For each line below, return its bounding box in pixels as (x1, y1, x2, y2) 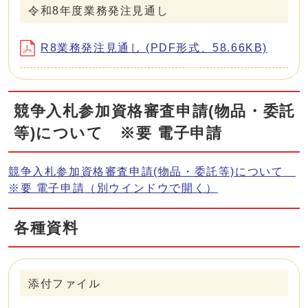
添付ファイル (28, 278, 101, 290)
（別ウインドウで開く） (85, 182, 218, 195)
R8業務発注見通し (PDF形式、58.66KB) (41, 42, 268, 54)
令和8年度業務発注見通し (28, 5, 169, 17)
